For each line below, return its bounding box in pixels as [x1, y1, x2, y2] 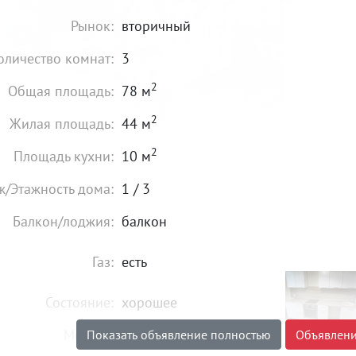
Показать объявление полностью [87, 327, 271, 342]
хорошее [122, 293, 177, 311]
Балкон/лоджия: [13, 212, 114, 230]
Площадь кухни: [14, 147, 114, 165]
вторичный [122, 17, 191, 35]
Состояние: [45, 293, 114, 311]
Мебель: [64, 326, 114, 344]
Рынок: [71, 17, 114, 35]
